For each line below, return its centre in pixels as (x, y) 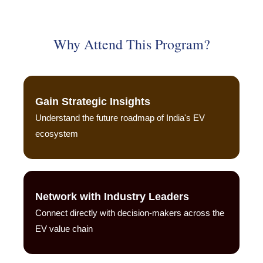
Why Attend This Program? (131, 44)
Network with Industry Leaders (112, 197)
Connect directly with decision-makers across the (130, 213)
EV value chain (64, 229)
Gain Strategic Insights (93, 102)
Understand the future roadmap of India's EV (120, 118)
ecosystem (57, 134)
